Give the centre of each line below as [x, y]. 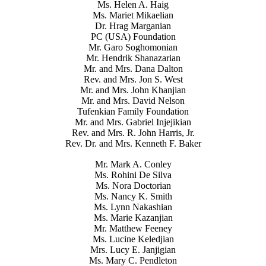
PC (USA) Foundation [133, 37]
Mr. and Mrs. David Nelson [133, 101]
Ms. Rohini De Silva [133, 175]
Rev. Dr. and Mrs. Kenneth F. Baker [133, 144]
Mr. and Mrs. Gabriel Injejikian [133, 122]
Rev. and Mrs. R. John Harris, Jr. [133, 133]
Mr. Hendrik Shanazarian [133, 58]
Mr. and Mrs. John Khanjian [133, 90]
